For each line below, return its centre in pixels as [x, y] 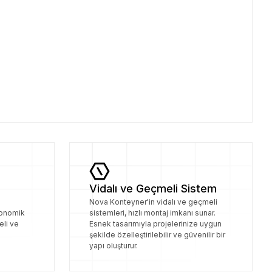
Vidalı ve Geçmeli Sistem [153, 189]
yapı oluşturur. [114, 246]
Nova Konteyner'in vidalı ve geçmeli [153, 202]
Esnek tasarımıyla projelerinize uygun [155, 224]
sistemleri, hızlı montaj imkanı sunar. [152, 213]
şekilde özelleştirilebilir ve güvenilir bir [157, 235]
